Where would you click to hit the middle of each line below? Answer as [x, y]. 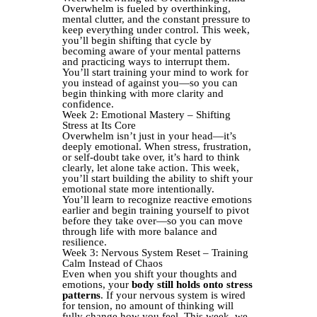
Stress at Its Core [99, 125]
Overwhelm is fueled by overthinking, [146, 8]
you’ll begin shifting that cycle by [137, 40]
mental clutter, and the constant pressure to [156, 19]
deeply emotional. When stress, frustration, [157, 146]
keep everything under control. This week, [156, 30]
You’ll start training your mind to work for [155, 72]
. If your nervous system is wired [173, 295]
